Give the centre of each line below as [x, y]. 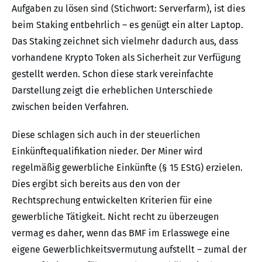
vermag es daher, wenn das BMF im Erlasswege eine [121, 233]
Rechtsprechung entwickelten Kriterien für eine [112, 201]
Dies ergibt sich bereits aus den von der [96, 184]
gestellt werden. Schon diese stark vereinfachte [113, 74]
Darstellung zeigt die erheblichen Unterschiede [112, 91]
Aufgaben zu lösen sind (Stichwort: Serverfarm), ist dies [128, 9]
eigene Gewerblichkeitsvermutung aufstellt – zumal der [129, 250]
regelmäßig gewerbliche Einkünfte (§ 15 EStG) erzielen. [127, 168]
